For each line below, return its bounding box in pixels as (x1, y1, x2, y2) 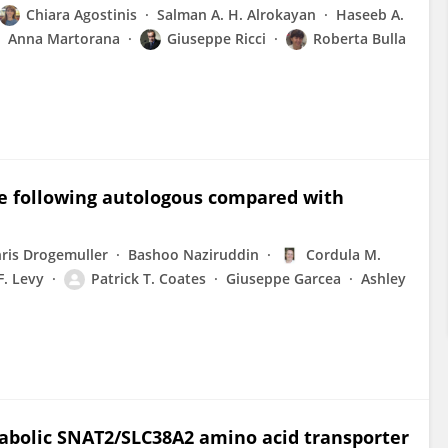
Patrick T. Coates (91, 269, 206, 288)
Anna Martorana (8, 29, 120, 48)
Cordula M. (306, 245, 381, 264)
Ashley (361, 269, 406, 288)
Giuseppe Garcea (226, 269, 341, 288)
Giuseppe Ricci (167, 29, 266, 48)
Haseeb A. (336, 5, 404, 24)
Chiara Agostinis (26, 5, 137, 24)
